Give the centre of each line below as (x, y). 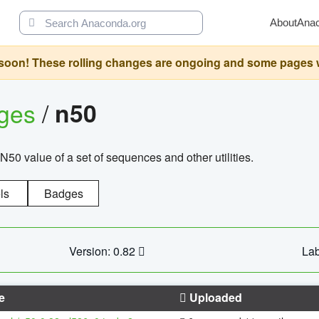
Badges (63, 193)
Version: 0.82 (103, 251)
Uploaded (214, 297)
